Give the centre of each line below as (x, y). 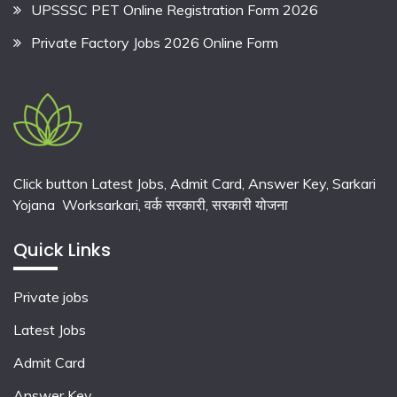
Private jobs (51, 297)
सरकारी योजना (250, 204)
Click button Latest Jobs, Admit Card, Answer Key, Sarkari (195, 183)
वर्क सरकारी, (178, 204)
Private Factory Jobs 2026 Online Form (155, 42)
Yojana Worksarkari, (79, 204)
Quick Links (62, 250)
